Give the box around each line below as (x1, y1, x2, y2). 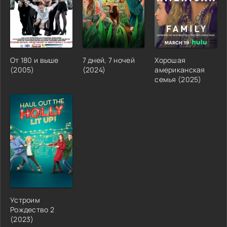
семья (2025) (155, 74, 202, 84)
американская (155, 64, 205, 74)
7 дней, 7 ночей (82, 55, 135, 65)
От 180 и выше (10, 55, 59, 65)
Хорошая (155, 55, 186, 65)
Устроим (10, 195, 40, 205)
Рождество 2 (10, 204, 55, 214)
